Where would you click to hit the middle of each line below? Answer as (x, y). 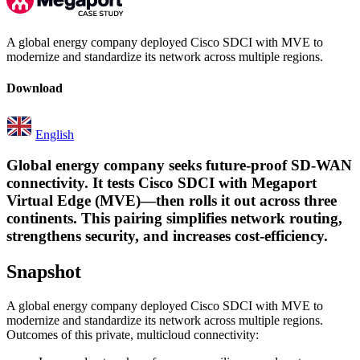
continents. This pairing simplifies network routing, (174, 219)
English (55, 134)
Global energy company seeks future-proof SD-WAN (179, 166)
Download (35, 88)
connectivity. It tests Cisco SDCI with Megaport (162, 183)
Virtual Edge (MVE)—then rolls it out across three (172, 201)
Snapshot (44, 272)
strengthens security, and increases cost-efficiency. (167, 236)
